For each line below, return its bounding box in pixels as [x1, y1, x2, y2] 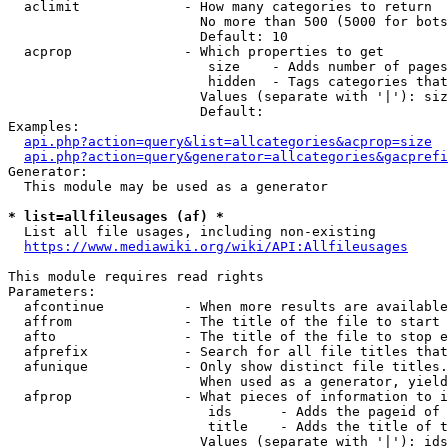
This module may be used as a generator [8, 179, 328, 194]
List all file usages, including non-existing [8, 224, 376, 239]
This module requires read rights [8, 269, 264, 284]
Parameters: [8, 284, 96, 299]
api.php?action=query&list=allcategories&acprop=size [24, 134, 432, 149]
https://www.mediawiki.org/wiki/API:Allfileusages [24, 239, 408, 254]
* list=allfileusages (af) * [8, 209, 224, 224]
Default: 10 [8, 29, 288, 44]
